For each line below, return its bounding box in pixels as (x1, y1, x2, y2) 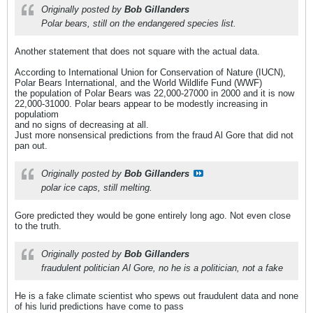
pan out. (15, 140, 48, 152)
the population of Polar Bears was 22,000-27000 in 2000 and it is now (15, 88, 294, 99)
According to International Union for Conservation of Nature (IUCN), (15, 67, 286, 78)
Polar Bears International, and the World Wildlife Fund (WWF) (15, 78, 262, 89)
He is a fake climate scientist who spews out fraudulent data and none (15, 291, 298, 302)
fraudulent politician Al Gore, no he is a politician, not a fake (41, 263, 283, 274)
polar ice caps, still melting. (41, 182, 152, 194)
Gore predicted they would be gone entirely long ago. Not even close (15, 210, 291, 221)
